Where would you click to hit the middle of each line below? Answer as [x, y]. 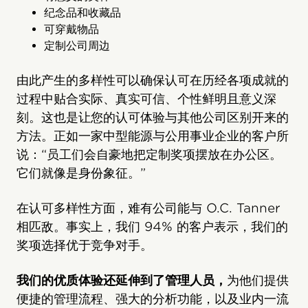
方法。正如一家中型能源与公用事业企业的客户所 [153, 136]
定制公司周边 [77, 46]
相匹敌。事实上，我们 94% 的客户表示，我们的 [152, 227]
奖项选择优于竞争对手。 [85, 245]
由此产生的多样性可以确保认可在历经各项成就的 [153, 80]
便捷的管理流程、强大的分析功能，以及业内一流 [153, 299]
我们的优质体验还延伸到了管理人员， [122, 280]
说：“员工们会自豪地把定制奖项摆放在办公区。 [149, 155]
